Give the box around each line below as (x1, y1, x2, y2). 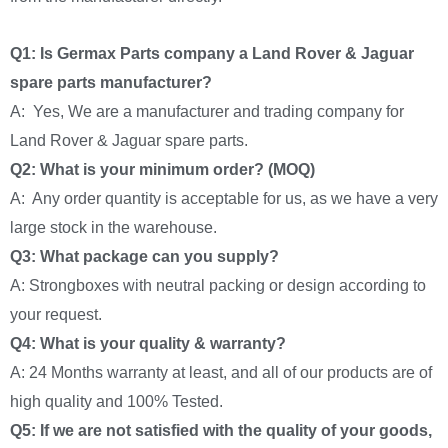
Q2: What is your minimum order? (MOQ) (10, 161, 315, 179)
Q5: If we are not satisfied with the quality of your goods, (10, 422, 432, 440)
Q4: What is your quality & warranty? (10, 335, 286, 353)
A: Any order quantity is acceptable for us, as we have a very (10, 190, 438, 208)
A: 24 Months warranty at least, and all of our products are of (10, 364, 432, 382)
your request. (10, 306, 102, 324)
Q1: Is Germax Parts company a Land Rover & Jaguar (10, 45, 414, 63)
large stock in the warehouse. (10, 219, 217, 237)
